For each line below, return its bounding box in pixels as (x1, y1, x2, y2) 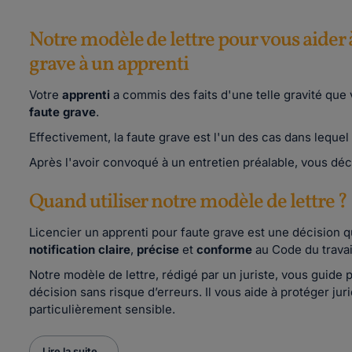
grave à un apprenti (29, 50, 189, 79)
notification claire (29, 242, 130, 257)
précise (137, 242, 179, 257)
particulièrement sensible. (29, 302, 175, 317)
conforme (196, 242, 252, 257)
